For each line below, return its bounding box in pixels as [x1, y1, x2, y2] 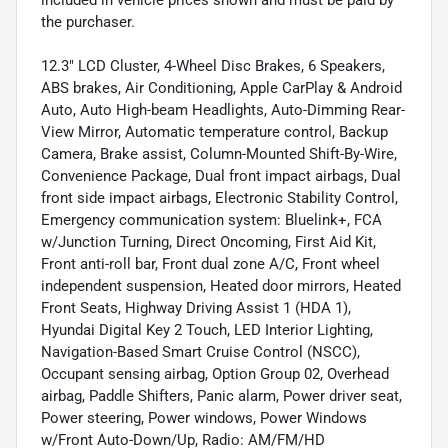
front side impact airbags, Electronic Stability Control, [41, 189, 398, 207]
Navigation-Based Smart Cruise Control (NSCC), [41, 343, 360, 361]
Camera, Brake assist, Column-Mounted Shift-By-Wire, [41, 145, 397, 163]
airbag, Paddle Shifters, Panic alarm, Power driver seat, [41, 387, 402, 405]
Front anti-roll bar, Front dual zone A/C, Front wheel [41, 255, 380, 273]
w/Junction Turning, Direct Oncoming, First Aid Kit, [41, 233, 376, 251]
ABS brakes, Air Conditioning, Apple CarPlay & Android [41, 79, 402, 97]
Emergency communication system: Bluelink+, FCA [41, 211, 382, 229]
